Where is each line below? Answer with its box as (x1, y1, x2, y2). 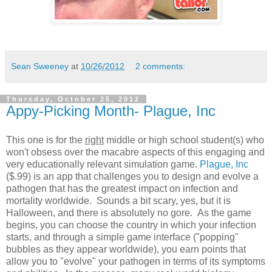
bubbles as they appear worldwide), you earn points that (6, 243, 246, 254)
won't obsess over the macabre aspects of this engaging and (6, 146, 265, 157)
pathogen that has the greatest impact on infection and (6, 183, 238, 194)
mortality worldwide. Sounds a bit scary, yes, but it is (6, 195, 231, 206)
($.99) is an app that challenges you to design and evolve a (6, 171, 259, 182)
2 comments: (135, 61, 186, 71)
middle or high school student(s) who (104, 134, 264, 145)
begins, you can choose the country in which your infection (6, 219, 256, 230)
